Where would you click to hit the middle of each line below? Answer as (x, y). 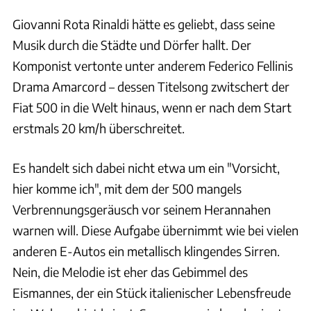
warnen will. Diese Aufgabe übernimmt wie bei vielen (155, 230)
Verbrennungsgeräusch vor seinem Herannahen (142, 209)
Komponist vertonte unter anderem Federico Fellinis (153, 65)
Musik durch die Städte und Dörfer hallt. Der (132, 44)
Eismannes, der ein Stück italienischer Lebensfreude (152, 292)
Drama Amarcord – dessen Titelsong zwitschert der (151, 86)
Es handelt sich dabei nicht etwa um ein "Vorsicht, (146, 167)
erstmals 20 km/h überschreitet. (99, 128)
